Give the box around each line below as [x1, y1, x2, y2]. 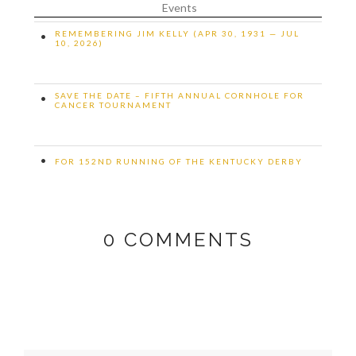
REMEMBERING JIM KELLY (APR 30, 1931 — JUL [55, 28, 300, 38]
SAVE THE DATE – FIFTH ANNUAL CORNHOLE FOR [55, 90, 304, 100]
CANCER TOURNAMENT [55, 99, 172, 110]
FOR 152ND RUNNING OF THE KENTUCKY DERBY [55, 156, 303, 166]
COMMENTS [116, 227, 253, 251]
